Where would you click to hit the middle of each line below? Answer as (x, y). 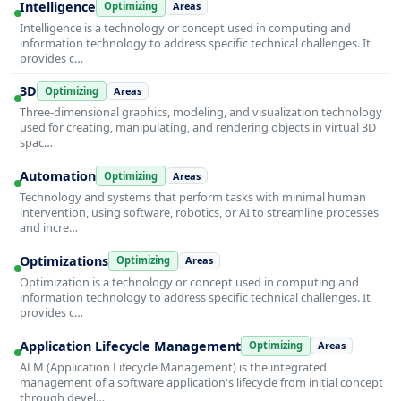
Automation (58, 176)
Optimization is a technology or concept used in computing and (189, 282)
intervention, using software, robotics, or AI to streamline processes (199, 213)
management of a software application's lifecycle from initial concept (201, 382)
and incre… (49, 228)
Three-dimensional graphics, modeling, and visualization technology (201, 112)
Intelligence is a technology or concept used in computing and (185, 27)
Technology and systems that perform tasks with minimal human (193, 197)
